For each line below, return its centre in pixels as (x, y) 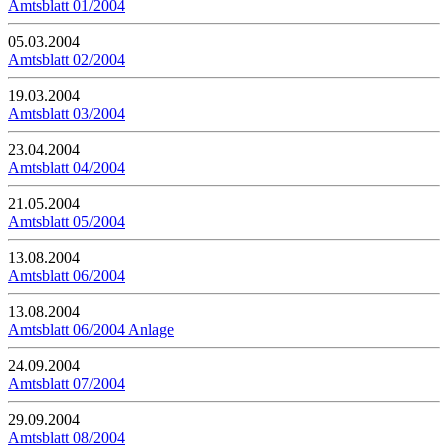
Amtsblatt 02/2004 (66, 60)
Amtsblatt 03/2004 (66, 114)
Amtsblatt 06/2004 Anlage (91, 330)
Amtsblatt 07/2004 (66, 384)
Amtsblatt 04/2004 (66, 168)
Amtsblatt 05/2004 (66, 222)
